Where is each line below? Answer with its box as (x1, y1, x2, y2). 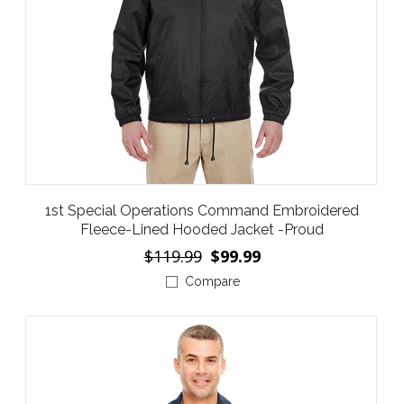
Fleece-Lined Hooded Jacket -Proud (80, 221, 324, 239)
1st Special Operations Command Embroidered (45, 202, 359, 220)
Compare (184, 274, 240, 289)
